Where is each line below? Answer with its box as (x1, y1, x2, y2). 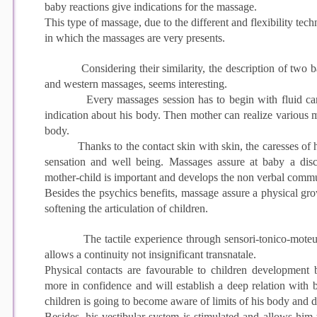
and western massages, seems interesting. (44, 77, 227, 90)
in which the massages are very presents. (44, 31, 225, 44)
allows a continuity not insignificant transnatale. (44, 248, 256, 260)
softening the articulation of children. (44, 202, 208, 214)
